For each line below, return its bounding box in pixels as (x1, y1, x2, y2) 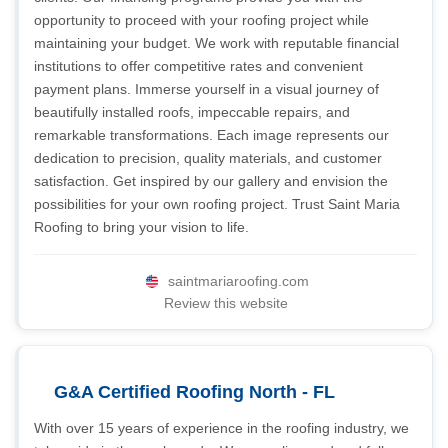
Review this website (163, 295, 288, 311)
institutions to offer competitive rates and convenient (34, 58, 363, 74)
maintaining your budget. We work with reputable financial (34, 35, 399, 51)
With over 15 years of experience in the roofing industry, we (34, 420, 409, 436)
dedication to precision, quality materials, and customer (34, 150, 382, 166)
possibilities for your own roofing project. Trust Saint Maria (34, 196, 400, 212)
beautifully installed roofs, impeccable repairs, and (34, 104, 350, 120)
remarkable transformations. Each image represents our (34, 127, 389, 143)
